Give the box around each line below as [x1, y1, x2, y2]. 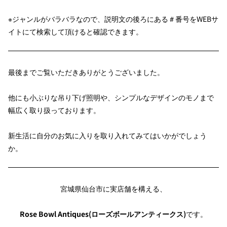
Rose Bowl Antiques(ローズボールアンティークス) [20, 209, 186, 219]
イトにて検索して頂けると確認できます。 [8, 26, 143, 36]
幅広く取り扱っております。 [8, 104, 100, 115]
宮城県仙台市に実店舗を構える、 [60, 183, 167, 194]
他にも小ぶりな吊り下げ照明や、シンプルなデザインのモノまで [8, 92, 214, 102]
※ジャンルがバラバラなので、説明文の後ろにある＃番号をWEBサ [8, 13, 218, 24]
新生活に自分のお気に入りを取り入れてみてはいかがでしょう [8, 130, 207, 140]
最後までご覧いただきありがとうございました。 [8, 66, 164, 77]
